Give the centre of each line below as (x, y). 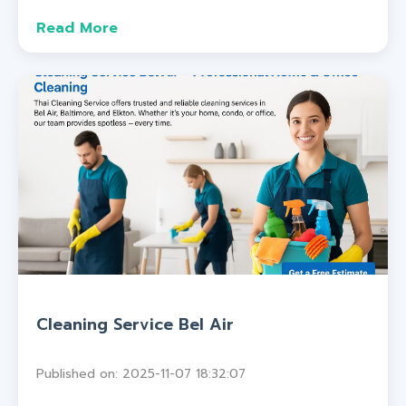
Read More (77, 29)
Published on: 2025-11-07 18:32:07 (141, 374)
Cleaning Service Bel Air (135, 325)
